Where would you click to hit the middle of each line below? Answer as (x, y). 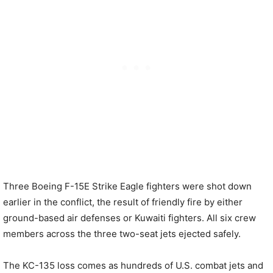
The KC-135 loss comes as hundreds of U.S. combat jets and (133, 265)
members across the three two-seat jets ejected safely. (122, 234)
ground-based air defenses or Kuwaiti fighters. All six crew (129, 218)
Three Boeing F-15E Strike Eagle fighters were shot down (127, 186)
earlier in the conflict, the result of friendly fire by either (123, 202)
